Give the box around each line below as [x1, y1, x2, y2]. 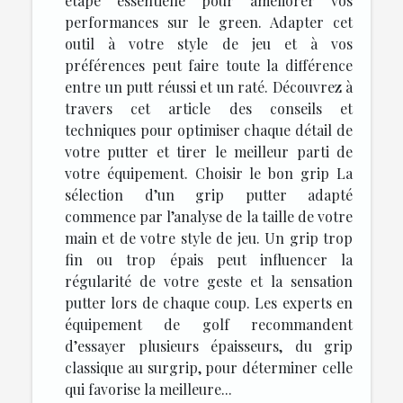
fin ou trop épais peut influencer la [65, 249, 353, 269]
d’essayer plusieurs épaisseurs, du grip [65, 336, 353, 355]
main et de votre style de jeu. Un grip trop [65, 228, 353, 247]
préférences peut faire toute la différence [65, 55, 353, 75]
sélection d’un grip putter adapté [65, 184, 353, 204]
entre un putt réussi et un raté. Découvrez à [65, 76, 353, 96]
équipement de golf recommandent [65, 314, 353, 334]
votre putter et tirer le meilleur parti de [65, 141, 353, 161]
